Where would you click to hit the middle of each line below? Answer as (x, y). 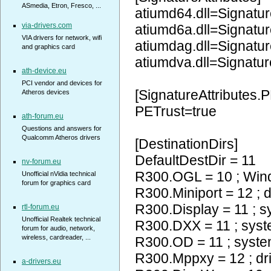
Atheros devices (46, 92)
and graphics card (48, 47)
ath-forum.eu (43, 116)
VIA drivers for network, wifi (62, 38)
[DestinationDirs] (186, 144)
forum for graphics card (56, 183)
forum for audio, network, (58, 228)
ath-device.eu (44, 71)
